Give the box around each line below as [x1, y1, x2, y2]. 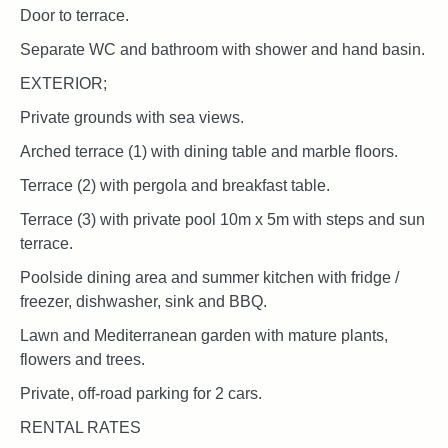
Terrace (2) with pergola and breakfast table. [20, 176, 330, 194]
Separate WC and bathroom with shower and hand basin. [20, 40, 425, 58]
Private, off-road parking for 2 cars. [20, 384, 262, 402]
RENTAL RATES [20, 418, 141, 436]
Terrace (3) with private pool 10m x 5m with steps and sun [20, 210, 425, 228]
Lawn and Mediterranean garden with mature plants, [20, 326, 388, 344]
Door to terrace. [20, 6, 129, 24]
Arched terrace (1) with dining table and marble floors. [20, 142, 398, 160]
